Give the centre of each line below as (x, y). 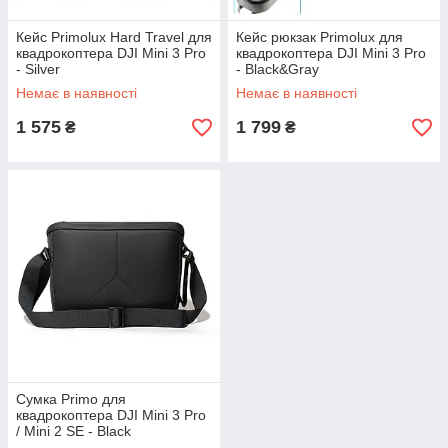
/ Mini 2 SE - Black (73, 431)
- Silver (38, 69)
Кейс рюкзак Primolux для (319, 37)
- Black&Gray (277, 69)
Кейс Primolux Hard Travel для (114, 37)
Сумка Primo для (71, 399)
